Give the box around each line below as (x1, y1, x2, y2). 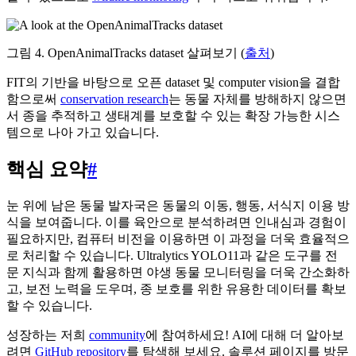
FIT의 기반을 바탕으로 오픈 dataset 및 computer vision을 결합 (6, 75, 340, 89)
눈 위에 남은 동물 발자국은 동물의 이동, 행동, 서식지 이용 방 (6, 199, 350, 213)
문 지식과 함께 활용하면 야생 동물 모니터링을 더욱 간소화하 (6, 265, 350, 280)
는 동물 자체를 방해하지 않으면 (168, 91, 346, 106)
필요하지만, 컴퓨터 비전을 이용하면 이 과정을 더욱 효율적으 (6, 232, 350, 246)
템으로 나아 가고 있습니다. (6, 125, 159, 139)
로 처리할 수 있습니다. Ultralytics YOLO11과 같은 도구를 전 (6, 249, 338, 263)
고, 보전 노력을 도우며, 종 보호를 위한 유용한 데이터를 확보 (6, 282, 346, 296)
